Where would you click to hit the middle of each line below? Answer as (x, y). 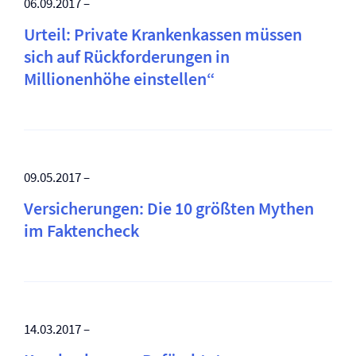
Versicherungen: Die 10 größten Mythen (169, 208)
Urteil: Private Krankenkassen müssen (163, 34)
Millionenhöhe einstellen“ (120, 79)
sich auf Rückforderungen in (127, 56)
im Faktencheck (81, 230)
